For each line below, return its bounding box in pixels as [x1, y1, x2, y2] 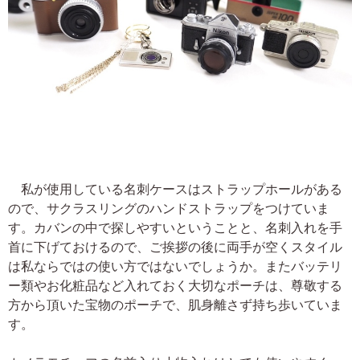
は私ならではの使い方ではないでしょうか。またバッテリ [8, 257, 342, 274]
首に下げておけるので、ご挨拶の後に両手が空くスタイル [8, 238, 342, 255]
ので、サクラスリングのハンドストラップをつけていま [8, 199, 329, 216]
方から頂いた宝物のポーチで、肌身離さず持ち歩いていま [8, 296, 342, 313]
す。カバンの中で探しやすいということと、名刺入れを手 [8, 219, 342, 235]
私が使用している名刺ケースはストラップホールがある [8, 180, 342, 197]
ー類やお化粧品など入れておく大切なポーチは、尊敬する [8, 276, 342, 293]
